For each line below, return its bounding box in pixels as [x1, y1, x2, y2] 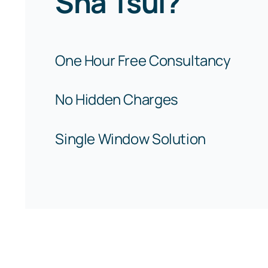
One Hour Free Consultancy [55, 50, 231, 70]
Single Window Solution [55, 129, 206, 149]
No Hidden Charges [55, 89, 178, 109]
